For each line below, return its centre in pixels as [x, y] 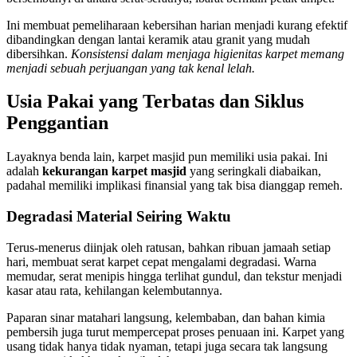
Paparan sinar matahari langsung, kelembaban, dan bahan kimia [166, 317]
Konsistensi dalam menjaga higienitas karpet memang [208, 53]
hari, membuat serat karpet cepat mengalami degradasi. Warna [161, 261]
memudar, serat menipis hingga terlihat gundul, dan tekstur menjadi [174, 276]
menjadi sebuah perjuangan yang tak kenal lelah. [131, 68]
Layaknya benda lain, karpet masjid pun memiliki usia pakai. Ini [167, 157]
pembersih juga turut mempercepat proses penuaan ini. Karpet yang [175, 331]
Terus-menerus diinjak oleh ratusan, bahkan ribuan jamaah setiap [169, 247]
